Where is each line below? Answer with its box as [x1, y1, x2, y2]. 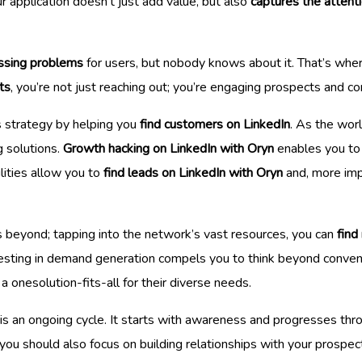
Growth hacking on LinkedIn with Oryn [63, 140, 274, 158]
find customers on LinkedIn [140, 116, 290, 134]
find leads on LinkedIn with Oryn [103, 164, 283, 183]
